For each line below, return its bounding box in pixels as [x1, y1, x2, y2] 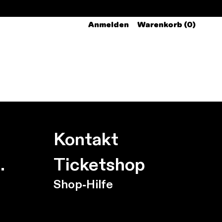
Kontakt [54, 128, 119, 150]
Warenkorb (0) [137, 20, 196, 30]
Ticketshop [54, 153, 146, 175]
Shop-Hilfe [54, 177, 113, 191]
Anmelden [88, 20, 129, 30]
